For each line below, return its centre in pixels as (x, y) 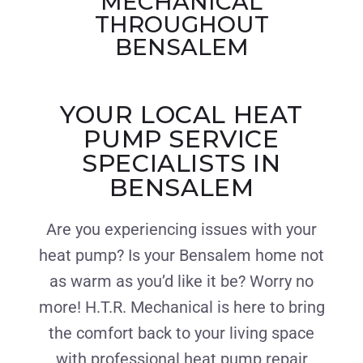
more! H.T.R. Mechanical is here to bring (181, 307)
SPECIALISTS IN (181, 163)
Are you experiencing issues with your (181, 229)
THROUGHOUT (181, 24)
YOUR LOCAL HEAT (181, 114)
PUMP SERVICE (181, 139)
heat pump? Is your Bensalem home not (181, 255)
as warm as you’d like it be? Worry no (181, 281)
